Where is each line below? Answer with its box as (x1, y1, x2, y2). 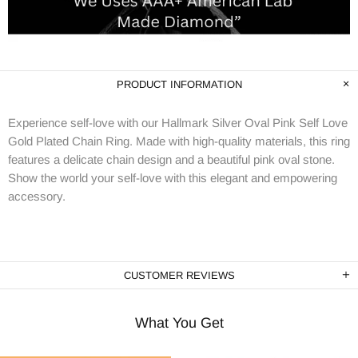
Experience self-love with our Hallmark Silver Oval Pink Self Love (8, 116, 348, 129)
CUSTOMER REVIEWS (123, 269, 235, 281)
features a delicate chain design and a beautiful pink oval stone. (8, 153, 335, 166)
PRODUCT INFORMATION (116, 78, 242, 90)
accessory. (8, 189, 66, 203)
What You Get (134, 315, 224, 331)
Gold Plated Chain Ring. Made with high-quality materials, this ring (8, 134, 350, 148)
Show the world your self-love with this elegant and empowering (8, 171, 337, 185)
